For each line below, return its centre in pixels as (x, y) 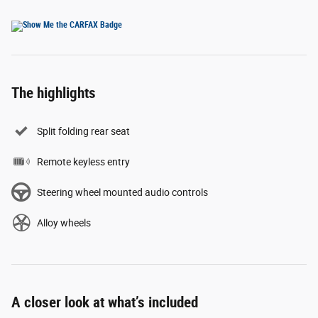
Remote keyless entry (83, 162)
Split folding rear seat (83, 132)
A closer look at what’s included (105, 303)
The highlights (54, 93)
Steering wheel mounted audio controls (122, 193)
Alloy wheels (64, 223)
